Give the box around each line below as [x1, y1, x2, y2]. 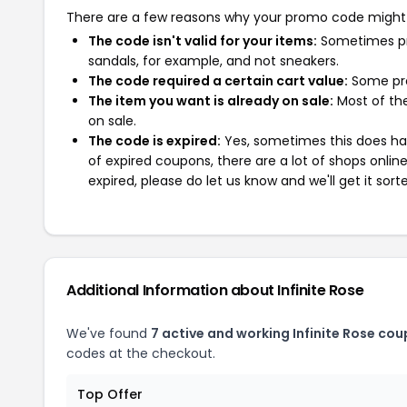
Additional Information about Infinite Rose [66, 280, 364, 301]
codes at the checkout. [66, 344, 215, 362]
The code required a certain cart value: [88, 72, 348, 90]
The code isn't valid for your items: [88, 32, 317, 50]
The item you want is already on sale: [88, 92, 333, 110]
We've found [66, 324, 151, 342]
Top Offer [77, 385, 143, 403]
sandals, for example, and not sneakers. [88, 52, 339, 70]
